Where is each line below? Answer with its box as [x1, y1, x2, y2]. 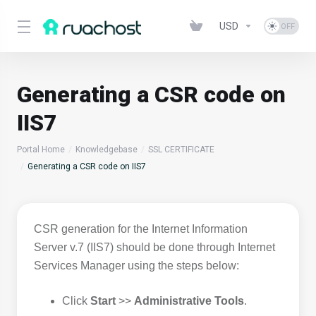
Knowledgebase [75, 145, 138, 154]
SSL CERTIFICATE [148, 145, 214, 154]
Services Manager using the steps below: [34, 260, 239, 272]
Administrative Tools [134, 295, 244, 307]
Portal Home [17, 145, 65, 154]
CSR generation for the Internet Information [34, 223, 248, 235]
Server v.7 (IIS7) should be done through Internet [34, 241, 275, 253]
